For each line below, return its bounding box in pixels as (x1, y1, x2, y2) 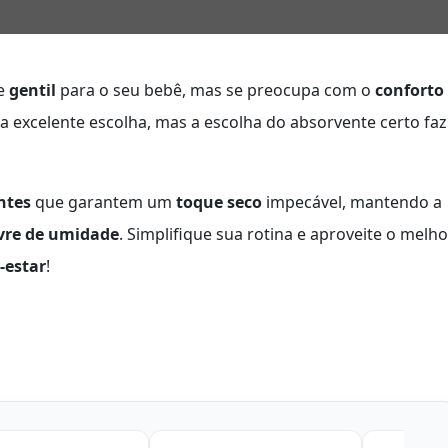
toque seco (176, 191, 262, 213)
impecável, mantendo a (262, 191, 442, 213)
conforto (375, 79, 444, 101)
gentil (9, 79, 56, 101)
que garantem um (31, 191, 176, 213)
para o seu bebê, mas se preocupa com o (56, 79, 375, 101)
